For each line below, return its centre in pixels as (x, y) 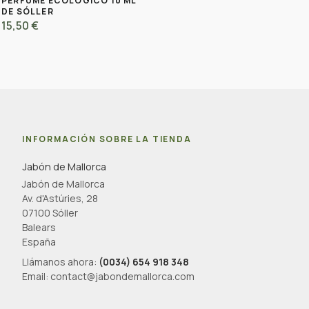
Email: (36, 276)
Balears (39, 227)
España (39, 241)
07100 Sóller (50, 212)
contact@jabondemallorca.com (122, 276)
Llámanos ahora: (60, 261)
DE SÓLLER (28, 11)
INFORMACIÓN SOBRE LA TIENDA (107, 139)
